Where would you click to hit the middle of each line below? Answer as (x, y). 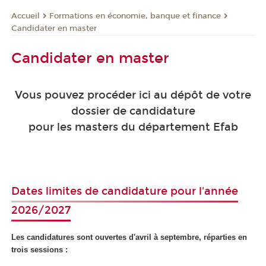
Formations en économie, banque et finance (135, 16)
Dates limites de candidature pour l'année (125, 191)
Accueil (26, 16)
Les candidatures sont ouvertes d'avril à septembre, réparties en (129, 237)
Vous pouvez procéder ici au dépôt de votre (133, 95)
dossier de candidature (133, 111)
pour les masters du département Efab (133, 127)
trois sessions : (41, 250)
